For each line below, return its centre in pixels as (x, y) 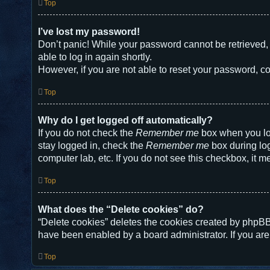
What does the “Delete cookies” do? (121, 209)
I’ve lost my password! (89, 31)
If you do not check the (87, 133)
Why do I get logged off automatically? (125, 121)
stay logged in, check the (92, 146)
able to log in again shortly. (95, 57)
